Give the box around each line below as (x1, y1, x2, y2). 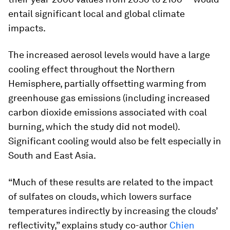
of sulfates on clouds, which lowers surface (8, 191, 191, 202)
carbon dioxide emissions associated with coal (8, 107, 207, 118)
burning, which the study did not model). (8, 121, 180, 132)
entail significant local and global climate (8, 8, 185, 19)
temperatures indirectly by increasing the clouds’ (8, 205, 218, 216)
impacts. (8, 23, 46, 33)
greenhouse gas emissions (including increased (8, 92, 210, 103)
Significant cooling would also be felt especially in (8, 136, 221, 146)
